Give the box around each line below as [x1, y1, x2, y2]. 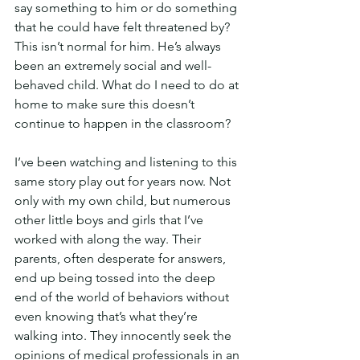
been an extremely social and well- [14, 58, 211, 73]
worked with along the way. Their [14, 231, 204, 247]
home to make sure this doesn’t [14, 96, 198, 112]
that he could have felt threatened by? [14, 19, 233, 35]
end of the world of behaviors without [14, 289, 232, 305]
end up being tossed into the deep [14, 270, 219, 285]
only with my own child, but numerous [14, 193, 234, 208]
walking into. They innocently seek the [14, 328, 235, 343]
